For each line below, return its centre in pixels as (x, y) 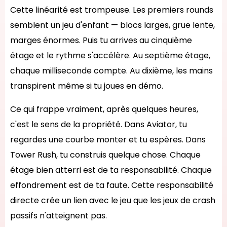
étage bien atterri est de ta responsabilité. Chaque (111, 170)
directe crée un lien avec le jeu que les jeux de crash (113, 200)
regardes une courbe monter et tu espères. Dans (108, 140)
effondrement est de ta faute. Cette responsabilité (112, 185)
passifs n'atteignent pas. (59, 216)
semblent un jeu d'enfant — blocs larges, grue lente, (112, 25)
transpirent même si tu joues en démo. (87, 86)
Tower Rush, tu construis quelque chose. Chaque (105, 155)
